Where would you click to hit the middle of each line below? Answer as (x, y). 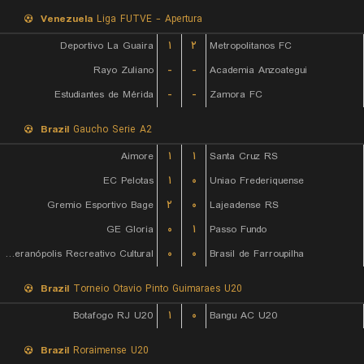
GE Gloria (130, 230)
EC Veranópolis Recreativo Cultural (10, 254)
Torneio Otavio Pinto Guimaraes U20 (156, 289)
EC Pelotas (128, 181)
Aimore (137, 156)
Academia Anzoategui (258, 70)
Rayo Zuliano (123, 70)
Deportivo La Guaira (107, 46)
